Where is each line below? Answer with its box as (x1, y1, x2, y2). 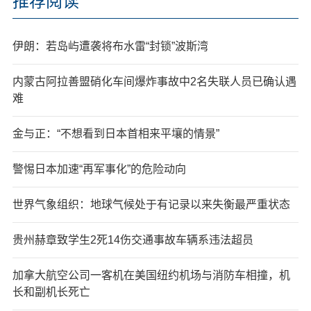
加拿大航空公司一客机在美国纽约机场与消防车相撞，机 (12, 269, 290, 281)
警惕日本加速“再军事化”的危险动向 (12, 162, 186, 175)
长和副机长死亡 (12, 285, 90, 298)
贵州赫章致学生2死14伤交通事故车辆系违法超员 (12, 233, 253, 246)
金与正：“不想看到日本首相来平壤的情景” (12, 127, 219, 140)
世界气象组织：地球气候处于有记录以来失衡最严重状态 (12, 198, 290, 210)
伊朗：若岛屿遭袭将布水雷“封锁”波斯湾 (12, 40, 208, 52)
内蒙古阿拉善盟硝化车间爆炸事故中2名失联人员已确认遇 (12, 75, 296, 87)
